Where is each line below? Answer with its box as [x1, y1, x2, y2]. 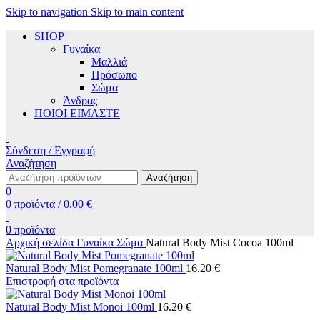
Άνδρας [63, 94, 97, 106]
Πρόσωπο [91, 69, 137, 81]
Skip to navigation [6, 6, 91, 18]
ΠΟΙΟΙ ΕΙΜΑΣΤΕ [34, 107, 120, 119]
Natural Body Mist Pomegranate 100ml [6, 262, 186, 274]
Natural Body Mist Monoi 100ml [6, 301, 157, 313]
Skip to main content [91, 6, 184, 18]
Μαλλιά [91, 56, 127, 68]
